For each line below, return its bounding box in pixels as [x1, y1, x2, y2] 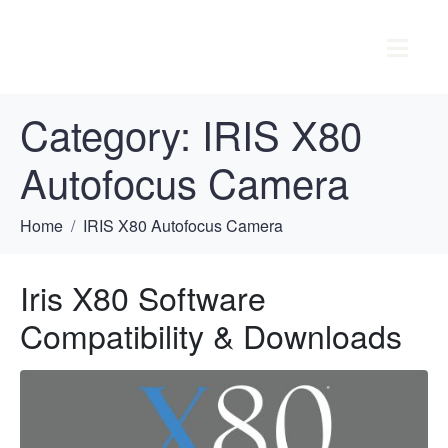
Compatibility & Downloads [20, 312, 402, 359]
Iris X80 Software [20, 274, 266, 321]
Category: [20, 105, 202, 163]
